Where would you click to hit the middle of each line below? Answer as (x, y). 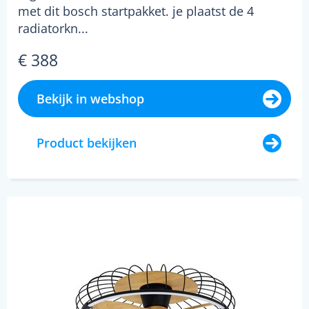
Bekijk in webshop (90, 98)
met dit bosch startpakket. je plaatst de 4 (136, 11)
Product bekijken (87, 142)
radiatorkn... (53, 28)
